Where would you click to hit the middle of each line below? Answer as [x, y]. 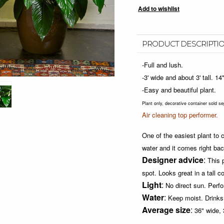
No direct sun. [186, 185]
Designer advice [173, 160]
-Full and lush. [162, 65]
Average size [166, 210]
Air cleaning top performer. [180, 115]
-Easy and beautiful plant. [179, 90]
